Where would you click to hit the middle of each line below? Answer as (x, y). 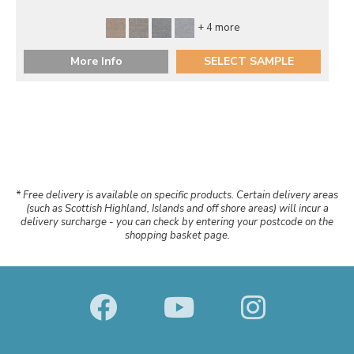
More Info (96, 61)
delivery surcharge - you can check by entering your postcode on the (177, 222)
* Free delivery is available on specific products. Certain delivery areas (177, 195)
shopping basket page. (177, 235)
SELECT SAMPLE (249, 61)
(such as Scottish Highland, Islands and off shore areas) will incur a (177, 208)
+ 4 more (218, 27)
